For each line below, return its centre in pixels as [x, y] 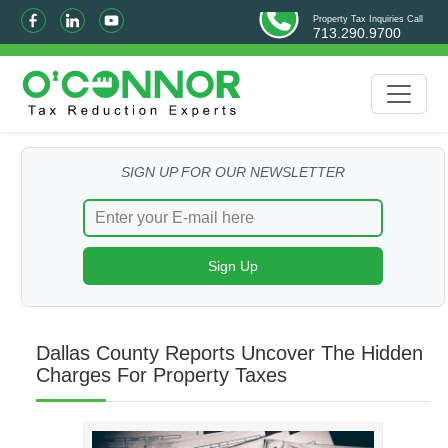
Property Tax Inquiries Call [367, 19]
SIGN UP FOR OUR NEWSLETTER [232, 172]
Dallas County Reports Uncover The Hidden [229, 353]
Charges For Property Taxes [161, 375]
